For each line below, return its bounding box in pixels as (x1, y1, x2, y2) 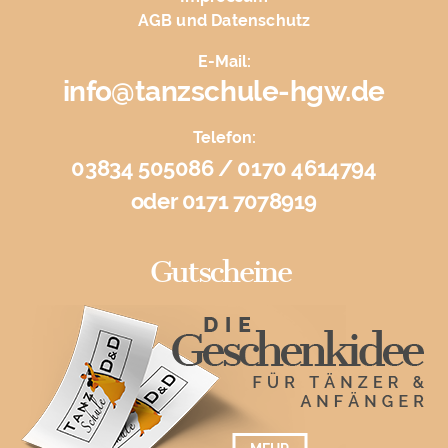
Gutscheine (149, 254, 291, 291)
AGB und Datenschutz (137, 11, 311, 31)
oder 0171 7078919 (130, 188, 318, 215)
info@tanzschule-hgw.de (62, 75, 386, 109)
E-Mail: (197, 52, 251, 72)
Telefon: (192, 128, 256, 148)
